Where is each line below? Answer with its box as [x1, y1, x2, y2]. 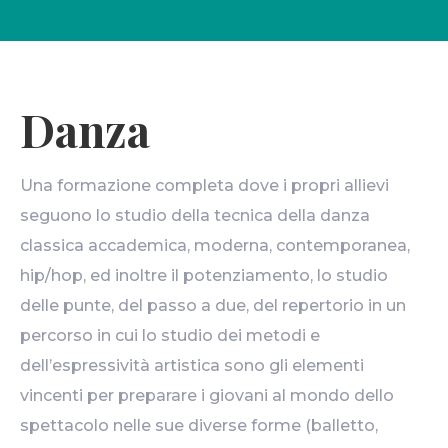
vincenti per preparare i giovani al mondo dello [20, 385, 394, 405]
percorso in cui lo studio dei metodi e [20, 325, 320, 345]
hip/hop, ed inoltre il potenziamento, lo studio [20, 265, 388, 285]
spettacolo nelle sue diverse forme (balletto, [20, 415, 378, 435]
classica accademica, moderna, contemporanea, [20, 235, 410, 255]
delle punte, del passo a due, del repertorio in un [20, 295, 406, 315]
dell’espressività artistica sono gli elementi [20, 355, 364, 375]
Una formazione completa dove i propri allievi [20, 175, 389, 195]
